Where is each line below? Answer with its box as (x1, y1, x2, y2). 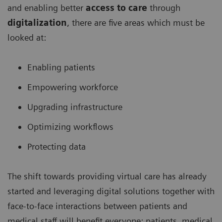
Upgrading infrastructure (27, 102, 122, 112)
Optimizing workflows (27, 121, 113, 132)
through (147, 2, 180, 13)
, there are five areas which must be (67, 17, 205, 28)
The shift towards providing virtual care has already (7, 171, 207, 182)
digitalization (7, 17, 67, 28)
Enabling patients (27, 62, 95, 73)
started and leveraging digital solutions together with (7, 186, 215, 197)
